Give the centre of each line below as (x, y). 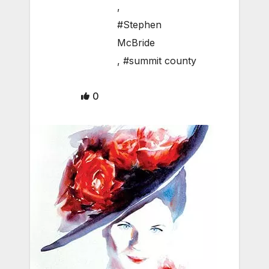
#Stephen (139, 25)
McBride (136, 43)
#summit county (160, 61)
